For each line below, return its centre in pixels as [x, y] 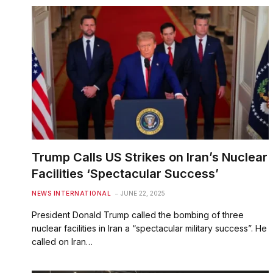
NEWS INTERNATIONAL [71, 193]
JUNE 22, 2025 [143, 193]
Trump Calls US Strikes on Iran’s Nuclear [150, 157]
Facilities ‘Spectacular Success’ [125, 173]
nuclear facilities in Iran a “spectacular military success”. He [149, 228]
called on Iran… [62, 241]
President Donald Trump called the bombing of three [138, 214]
